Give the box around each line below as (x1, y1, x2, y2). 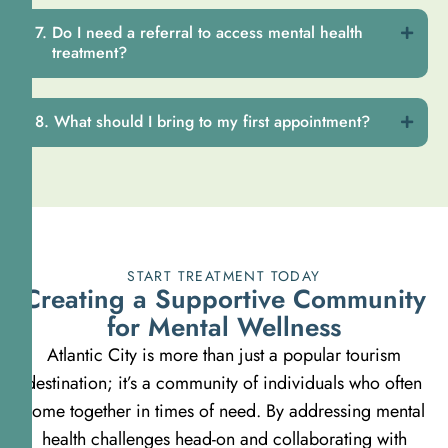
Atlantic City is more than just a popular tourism (47, 342, 401, 369)
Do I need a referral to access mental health (52, 21, 363, 45)
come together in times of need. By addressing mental (23, 398, 425, 425)
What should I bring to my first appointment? (54, 110, 370, 134)
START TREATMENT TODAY (127, 266, 321, 287)
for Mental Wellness (107, 308, 341, 347)
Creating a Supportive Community (22, 280, 426, 319)
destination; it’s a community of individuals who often (26, 370, 422, 397)
